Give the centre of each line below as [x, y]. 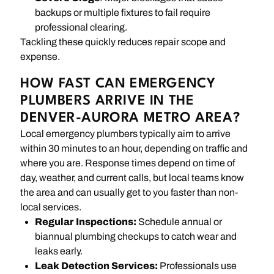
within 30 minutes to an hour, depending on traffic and [134, 148]
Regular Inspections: [86, 221]
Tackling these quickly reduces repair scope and [123, 42]
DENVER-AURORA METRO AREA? [130, 118]
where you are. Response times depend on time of [128, 163]
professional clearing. [81, 27]
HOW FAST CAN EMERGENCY [118, 83]
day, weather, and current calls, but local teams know [132, 177]
